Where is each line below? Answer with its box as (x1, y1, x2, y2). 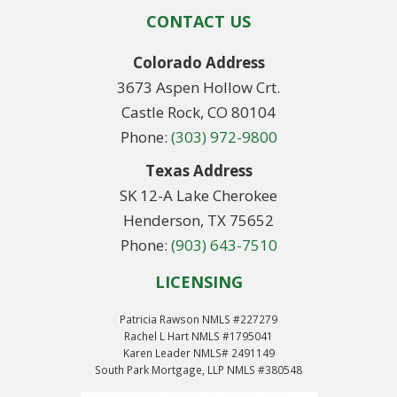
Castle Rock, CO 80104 (121, 101, 276, 122)
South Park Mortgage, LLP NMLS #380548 (95, 362, 302, 377)
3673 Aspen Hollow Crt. (117, 76, 280, 97)
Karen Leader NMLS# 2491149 (122, 345, 275, 360)
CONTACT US (146, 10, 251, 32)
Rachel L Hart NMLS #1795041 (124, 328, 273, 343)
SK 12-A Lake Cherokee (120, 184, 277, 206)
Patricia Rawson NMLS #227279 (120, 311, 277, 326)
